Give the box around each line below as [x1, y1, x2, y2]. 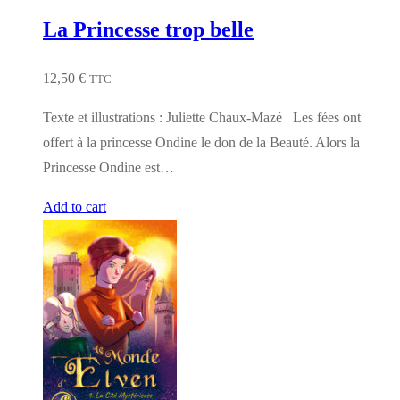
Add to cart [43, 199, 106, 215]
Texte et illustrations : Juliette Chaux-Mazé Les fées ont [43, 110, 361, 126]
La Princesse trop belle [43, 18, 254, 42]
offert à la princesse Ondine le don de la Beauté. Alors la [43, 135, 360, 151]
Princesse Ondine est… [43, 160, 174, 176]
